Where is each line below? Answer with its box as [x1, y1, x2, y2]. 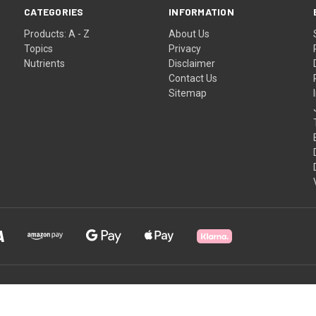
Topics [24, 42, 54, 54]
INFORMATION [169, 5, 234, 18]
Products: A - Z [24, 28, 90, 39]
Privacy [169, 42, 202, 54]
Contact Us [169, 72, 218, 84]
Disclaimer [169, 57, 216, 69]
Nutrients [24, 57, 66, 69]
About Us [169, 28, 210, 39]
